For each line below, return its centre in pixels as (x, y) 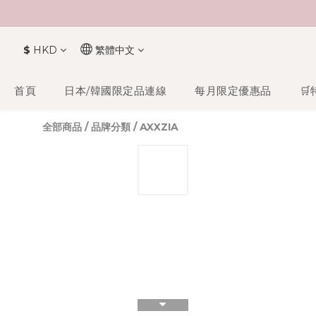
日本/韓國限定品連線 (115, 91)
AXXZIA (159, 127)
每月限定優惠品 (233, 91)
